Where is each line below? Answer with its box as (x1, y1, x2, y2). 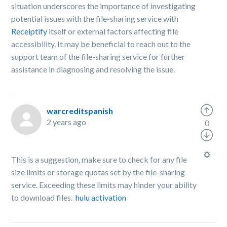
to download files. (11, 193, 76, 202)
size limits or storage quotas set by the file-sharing (11, 167, 185, 177)
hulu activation (75, 193, 127, 202)
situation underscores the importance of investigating (11, 1, 196, 11)
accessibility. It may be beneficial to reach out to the (11, 39, 191, 49)
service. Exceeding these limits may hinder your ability (11, 180, 197, 190)
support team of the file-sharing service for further (11, 52, 185, 61)
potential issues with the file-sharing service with (11, 14, 179, 23)
